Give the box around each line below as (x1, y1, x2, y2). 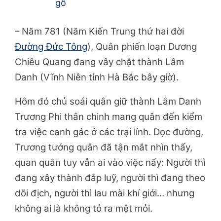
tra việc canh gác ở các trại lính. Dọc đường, (15, 126, 203, 138)
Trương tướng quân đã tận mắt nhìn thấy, (15, 142, 192, 153)
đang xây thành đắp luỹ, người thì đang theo (15, 172, 205, 184)
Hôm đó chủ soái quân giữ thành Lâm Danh (15, 96, 201, 108)
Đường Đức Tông (15, 41, 87, 53)
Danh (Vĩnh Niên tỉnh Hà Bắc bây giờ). (15, 72, 179, 83)
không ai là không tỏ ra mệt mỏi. (15, 203, 152, 215)
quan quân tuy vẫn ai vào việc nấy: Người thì (15, 157, 205, 169)
